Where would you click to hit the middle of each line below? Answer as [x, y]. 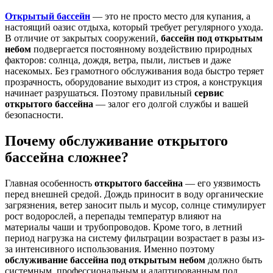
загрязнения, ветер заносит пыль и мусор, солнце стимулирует [135, 205]
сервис [209, 93]
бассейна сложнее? [67, 158]
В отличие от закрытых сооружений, [83, 38]
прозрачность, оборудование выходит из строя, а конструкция [133, 82]
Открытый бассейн [48, 16]
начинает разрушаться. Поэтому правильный [100, 93]
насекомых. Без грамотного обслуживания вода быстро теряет [134, 71]
